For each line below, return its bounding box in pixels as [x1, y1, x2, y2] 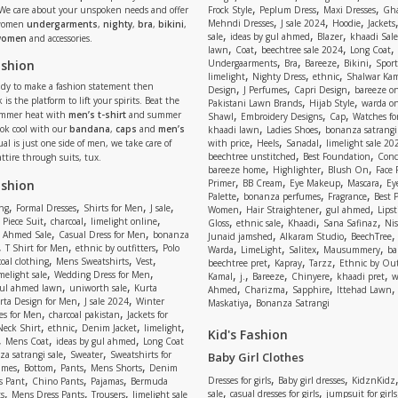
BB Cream [243, 177, 283, 189]
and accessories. [27, 32, 92, 44]
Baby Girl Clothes [208, 349, 304, 365]
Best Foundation [303, 150, 370, 163]
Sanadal [286, 137, 319, 149]
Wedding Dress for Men [54, 268, 150, 281]
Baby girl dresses [278, 374, 345, 386]
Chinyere [291, 270, 330, 283]
